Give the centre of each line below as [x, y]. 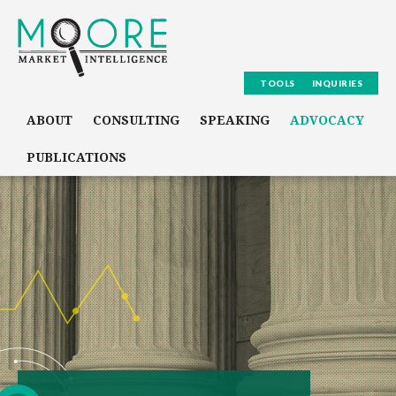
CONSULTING [136, 120]
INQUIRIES [337, 83]
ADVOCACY [327, 120]
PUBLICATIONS [76, 157]
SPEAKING [235, 120]
